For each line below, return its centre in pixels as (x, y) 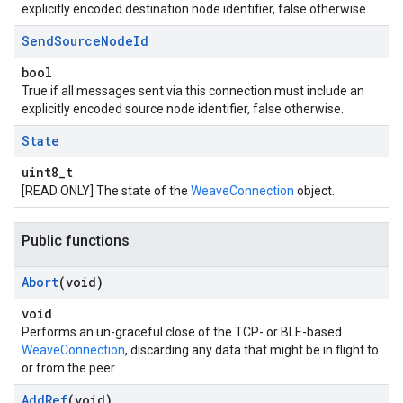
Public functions (76, 241)
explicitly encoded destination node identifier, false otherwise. (195, 9)
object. (314, 191)
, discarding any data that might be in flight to (252, 350)
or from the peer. (69, 368)
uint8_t (47, 172)
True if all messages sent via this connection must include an (193, 91)
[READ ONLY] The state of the (106, 191)
